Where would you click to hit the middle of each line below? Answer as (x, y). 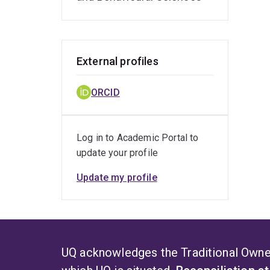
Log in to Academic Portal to (138, 138)
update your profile (118, 153)
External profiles (118, 61)
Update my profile (117, 178)
